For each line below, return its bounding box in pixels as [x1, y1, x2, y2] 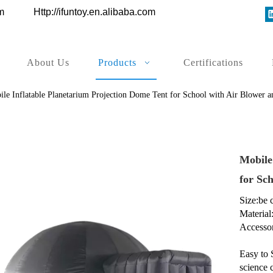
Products [98, 57, 136, 68]
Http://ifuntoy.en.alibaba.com [34, 7, 155, 17]
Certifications [183, 57, 243, 68]
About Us [27, 57, 69, 68]
